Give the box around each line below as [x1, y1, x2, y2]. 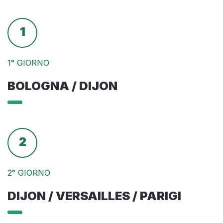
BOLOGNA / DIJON [7, 79, 117, 93]
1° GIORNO [7, 58, 49, 68]
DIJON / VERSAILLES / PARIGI [7, 189, 181, 203]
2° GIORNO [7, 168, 50, 178]
